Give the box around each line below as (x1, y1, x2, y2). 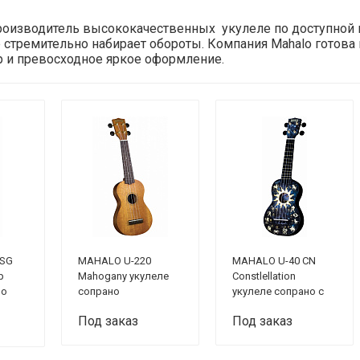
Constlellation (232, 270, 296, 282)
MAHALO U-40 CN (232, 255, 316, 267)
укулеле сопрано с (232, 285, 324, 297)
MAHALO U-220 (78, 255, 151, 267)
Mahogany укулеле (78, 270, 169, 282)
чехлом (232, 301, 268, 313)
